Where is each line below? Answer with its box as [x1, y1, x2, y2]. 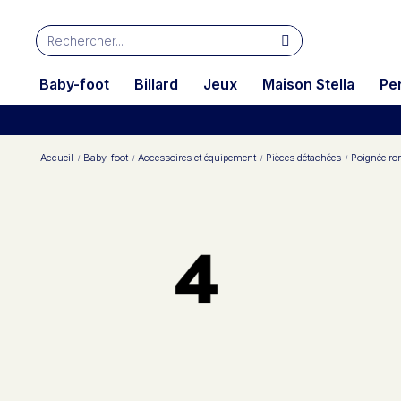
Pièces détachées [266, 151, 341, 164]
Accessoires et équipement [138, 151, 256, 164]
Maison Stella [262, 75, 354, 93]
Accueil [40, 151, 73, 164]
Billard [134, 75, 178, 93]
